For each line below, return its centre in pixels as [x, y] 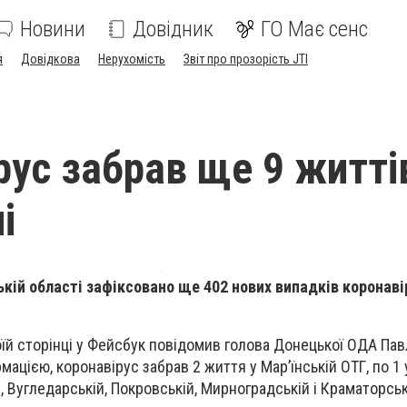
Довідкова [50, 59]
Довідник [173, 29]
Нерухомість [132, 59]
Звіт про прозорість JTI [246, 59]
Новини [53, 29]
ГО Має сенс [314, 29]
